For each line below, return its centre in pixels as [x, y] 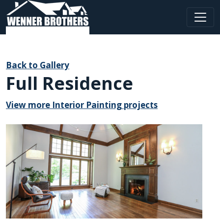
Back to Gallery [38, 65]
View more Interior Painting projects [82, 105]
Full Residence [69, 83]
